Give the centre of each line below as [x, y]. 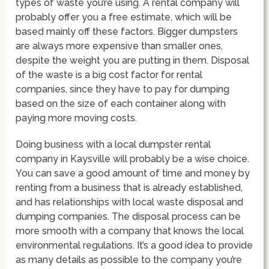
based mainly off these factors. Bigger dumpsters [127, 31]
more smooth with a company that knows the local [130, 231]
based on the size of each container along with [121, 103]
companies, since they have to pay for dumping [123, 89]
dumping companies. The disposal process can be [128, 216]
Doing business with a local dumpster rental [113, 144]
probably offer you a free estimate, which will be [124, 17]
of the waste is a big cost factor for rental [109, 74]
